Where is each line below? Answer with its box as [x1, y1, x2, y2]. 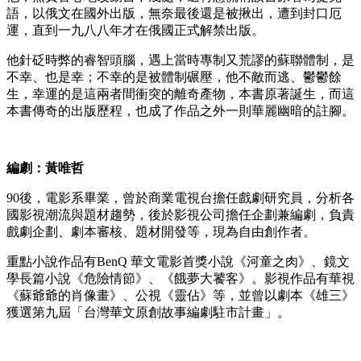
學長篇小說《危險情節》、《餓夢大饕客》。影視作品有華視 [6, 271, 355, 285]
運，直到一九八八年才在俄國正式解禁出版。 [6, 23, 264, 37]
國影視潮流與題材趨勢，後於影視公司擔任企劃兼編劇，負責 [6, 207, 355, 222]
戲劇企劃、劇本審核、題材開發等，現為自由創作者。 [6, 224, 316, 239]
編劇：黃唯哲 [6, 160, 90, 175]
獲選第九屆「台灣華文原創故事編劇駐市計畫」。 [6, 305, 290, 319]
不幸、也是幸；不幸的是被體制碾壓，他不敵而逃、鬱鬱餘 [6, 69, 342, 84]
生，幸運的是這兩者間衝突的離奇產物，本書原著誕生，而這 [6, 86, 355, 101]
